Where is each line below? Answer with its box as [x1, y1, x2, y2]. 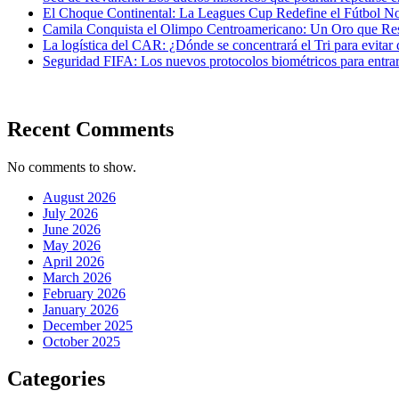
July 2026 [43, 205, 98, 221]
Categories [7, 367, 105, 391]
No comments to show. [7, 159, 136, 175]
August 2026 [43, 189, 116, 205]
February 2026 [43, 285, 126, 301]
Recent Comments [7, 117, 174, 141]
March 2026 [43, 269, 111, 285]
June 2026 [43, 221, 101, 237]
